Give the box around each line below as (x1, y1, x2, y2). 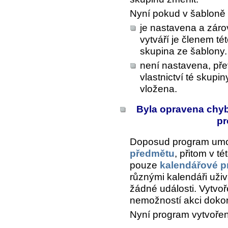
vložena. (140, 83, 177, 94)
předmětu (130, 148, 175, 159)
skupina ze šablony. (140, 45, 227, 56)
